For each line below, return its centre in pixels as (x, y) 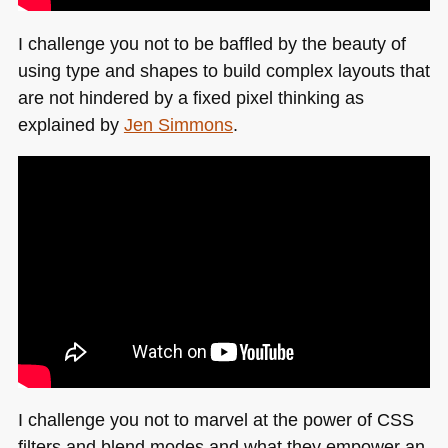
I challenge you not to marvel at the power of (197, 420)
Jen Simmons (178, 124)
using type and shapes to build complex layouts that (223, 70)
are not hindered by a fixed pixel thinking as (190, 97)
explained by (70, 124)
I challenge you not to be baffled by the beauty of (211, 43)
